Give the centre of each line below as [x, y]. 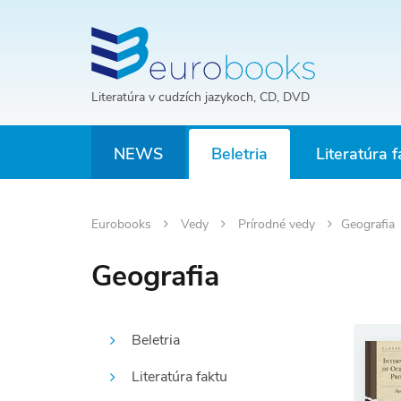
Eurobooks [123, 224]
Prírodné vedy [278, 224]
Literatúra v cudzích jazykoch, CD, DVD [200, 97]
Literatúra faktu [179, 377]
